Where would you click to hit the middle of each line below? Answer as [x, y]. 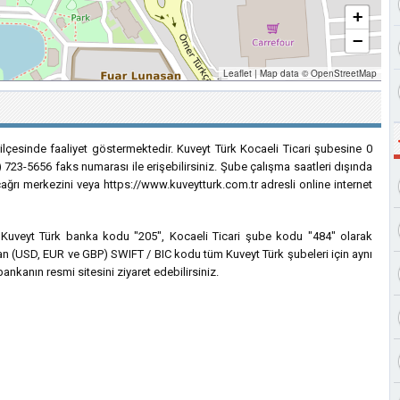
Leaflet [237, 73]
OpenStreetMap [344, 73]
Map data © [284, 73]
